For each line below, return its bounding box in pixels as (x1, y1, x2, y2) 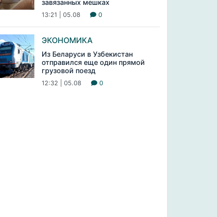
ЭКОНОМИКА (41, 35, 93, 45)
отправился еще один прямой (41, 58, 145, 66)
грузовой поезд (41, 66, 95, 75)
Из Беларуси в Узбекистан (41, 50, 133, 58)
